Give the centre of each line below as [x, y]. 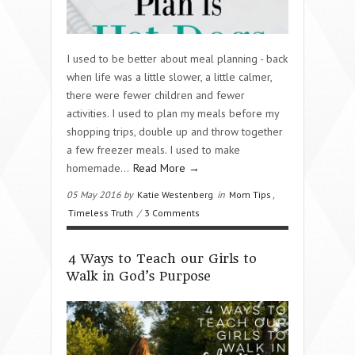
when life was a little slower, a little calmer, [169, 76]
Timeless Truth [101, 212]
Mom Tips [250, 194]
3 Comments [172, 212]
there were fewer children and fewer [156, 95]
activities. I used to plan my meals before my [173, 113]
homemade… [99, 168]
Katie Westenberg [175, 194]
